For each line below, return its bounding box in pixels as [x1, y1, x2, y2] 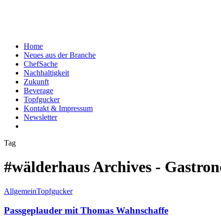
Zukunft [24, 77, 49, 86]
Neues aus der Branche [24, 51, 96, 59]
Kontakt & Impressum [24, 104, 93, 112]
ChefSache [24, 60, 58, 68]
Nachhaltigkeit [24, 69, 69, 77]
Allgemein [4, 186, 37, 195]
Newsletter [24, 113, 57, 121]
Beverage [24, 86, 53, 95]
